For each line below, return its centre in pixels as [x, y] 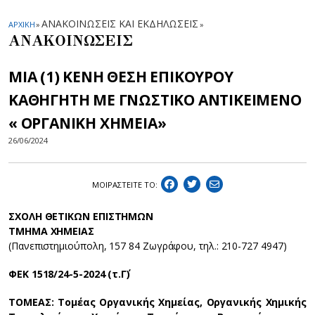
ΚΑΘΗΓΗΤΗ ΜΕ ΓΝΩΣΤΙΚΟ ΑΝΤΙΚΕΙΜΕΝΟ [155, 100]
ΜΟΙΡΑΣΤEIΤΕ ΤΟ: [124, 184]
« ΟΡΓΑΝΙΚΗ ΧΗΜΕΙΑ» [88, 123]
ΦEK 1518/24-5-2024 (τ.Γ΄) [69, 274]
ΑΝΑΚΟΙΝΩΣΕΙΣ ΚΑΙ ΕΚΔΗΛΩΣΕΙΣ [120, 24]
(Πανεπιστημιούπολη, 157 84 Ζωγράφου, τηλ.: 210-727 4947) [148, 245]
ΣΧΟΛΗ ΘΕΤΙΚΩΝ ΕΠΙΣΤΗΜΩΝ [81, 216]
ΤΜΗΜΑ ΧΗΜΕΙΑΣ [51, 231]
